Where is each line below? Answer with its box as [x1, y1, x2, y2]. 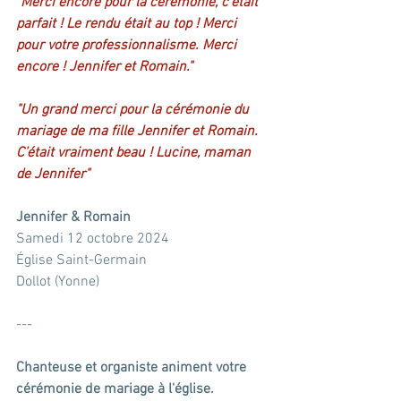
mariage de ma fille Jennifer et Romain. [16, 123, 261, 141]
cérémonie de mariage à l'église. [16, 380, 214, 398]
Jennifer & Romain [16, 209, 131, 226]
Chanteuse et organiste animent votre [16, 359, 250, 377]
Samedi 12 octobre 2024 [16, 230, 169, 248]
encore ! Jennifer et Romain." [16, 58, 192, 76]
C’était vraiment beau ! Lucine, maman [16, 144, 254, 162]
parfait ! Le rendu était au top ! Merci [16, 15, 240, 33]
